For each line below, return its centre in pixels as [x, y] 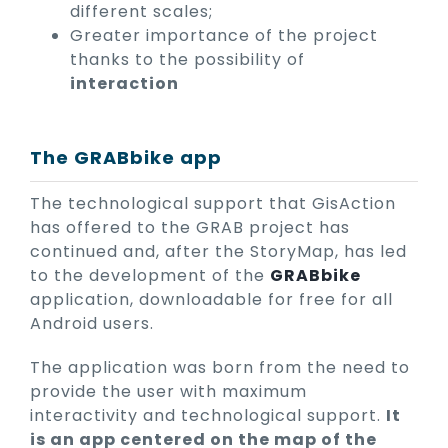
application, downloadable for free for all [211, 300]
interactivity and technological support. [208, 416]
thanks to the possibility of [187, 60]
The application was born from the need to [220, 368]
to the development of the [150, 276]
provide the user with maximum [168, 392]
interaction [124, 84]
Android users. [92, 324]
